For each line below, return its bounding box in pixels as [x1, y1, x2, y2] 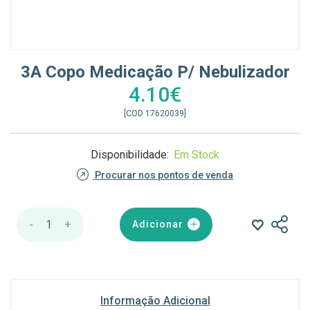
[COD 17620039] [124, 108, 186, 118]
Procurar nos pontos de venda [95, 169, 234, 181]
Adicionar [132, 218, 184, 230]
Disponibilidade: [91, 147, 172, 161]
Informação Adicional [100, 293, 210, 307]
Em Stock [174, 147, 219, 161]
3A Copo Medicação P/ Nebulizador [20, 62, 290, 82]
